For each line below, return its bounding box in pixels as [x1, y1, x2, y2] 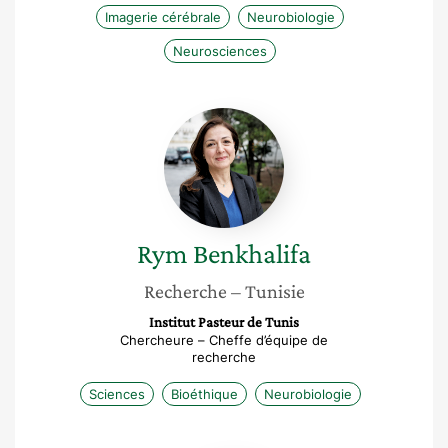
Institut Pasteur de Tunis [149, 314, 299, 330]
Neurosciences [173, 43, 267, 59]
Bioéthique [170, 386, 238, 402]
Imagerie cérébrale [105, 9, 221, 25]
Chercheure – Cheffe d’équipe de [120, 332, 328, 348]
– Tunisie [230, 280, 305, 302]
